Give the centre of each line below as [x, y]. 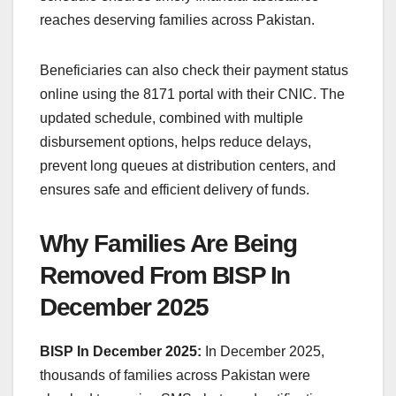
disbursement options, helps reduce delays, [175, 141]
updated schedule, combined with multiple [171, 118]
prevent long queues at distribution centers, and [188, 165]
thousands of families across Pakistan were [175, 375]
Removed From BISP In [165, 275]
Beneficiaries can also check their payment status [194, 70]
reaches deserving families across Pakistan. [177, 19]
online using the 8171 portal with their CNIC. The [192, 94]
